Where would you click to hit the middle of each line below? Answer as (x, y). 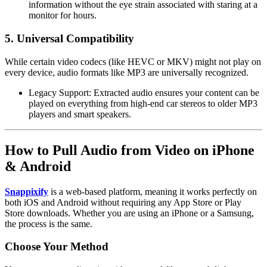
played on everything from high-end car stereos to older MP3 (143, 103)
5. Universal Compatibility (69, 38)
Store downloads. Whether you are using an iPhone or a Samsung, (129, 213)
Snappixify (27, 191)
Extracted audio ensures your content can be (175, 92)
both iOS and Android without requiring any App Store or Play (123, 202)
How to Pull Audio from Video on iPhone (130, 150)
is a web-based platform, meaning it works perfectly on (153, 191)
